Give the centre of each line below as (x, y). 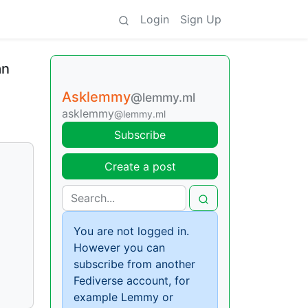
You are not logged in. (131, 231)
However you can (119, 247)
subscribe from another (134, 264)
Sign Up (201, 19)
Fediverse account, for (132, 280)
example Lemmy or (123, 297)
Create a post (140, 166)
